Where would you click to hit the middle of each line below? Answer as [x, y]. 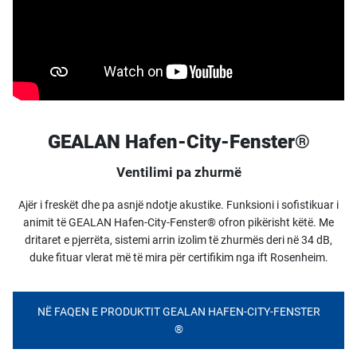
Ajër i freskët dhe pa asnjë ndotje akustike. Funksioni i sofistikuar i [178, 205]
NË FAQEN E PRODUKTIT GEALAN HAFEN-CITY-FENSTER [178, 312]
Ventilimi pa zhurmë [178, 172]
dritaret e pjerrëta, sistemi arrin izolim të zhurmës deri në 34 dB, [178, 240]
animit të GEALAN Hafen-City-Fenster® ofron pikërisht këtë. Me [178, 222]
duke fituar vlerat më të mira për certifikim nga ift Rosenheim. [178, 257]
